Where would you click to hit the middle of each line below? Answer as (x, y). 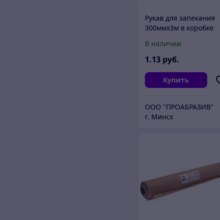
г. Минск (159, 116)
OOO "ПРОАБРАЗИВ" (179, 107)
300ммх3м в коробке (179, 27)
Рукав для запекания (180, 18)
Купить (176, 80)
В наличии (163, 43)
